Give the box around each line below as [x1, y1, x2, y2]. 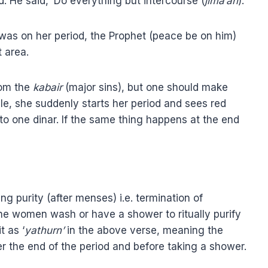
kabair [33, 81, 62, 93]
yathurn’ [25, 224, 64, 236]
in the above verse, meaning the [64, 224, 223, 236]
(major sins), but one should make [62, 81, 228, 93]
